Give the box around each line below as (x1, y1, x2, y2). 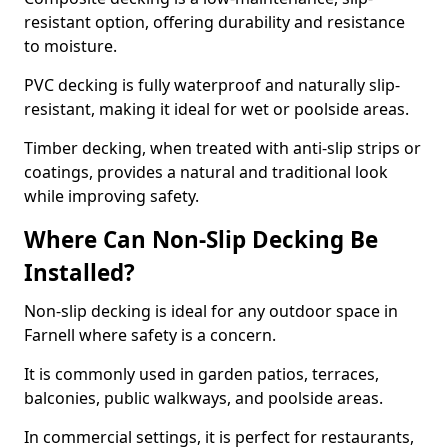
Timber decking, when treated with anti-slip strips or (24, 137, 421, 159)
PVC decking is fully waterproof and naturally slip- (24, 74, 400, 96)
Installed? (24, 257, 135, 288)
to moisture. (24, 35, 121, 57)
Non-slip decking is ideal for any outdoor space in (24, 300, 398, 322)
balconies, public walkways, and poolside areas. (24, 387, 387, 409)
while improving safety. (24, 185, 199, 207)
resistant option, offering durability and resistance (24, 11, 405, 33)
